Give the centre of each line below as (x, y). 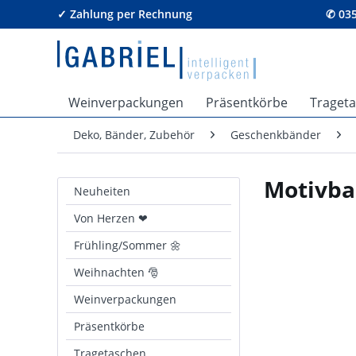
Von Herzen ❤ (111, 218)
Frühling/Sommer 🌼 (128, 245)
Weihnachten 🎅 (116, 272)
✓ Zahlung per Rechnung (125, 14)
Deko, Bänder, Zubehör (134, 135)
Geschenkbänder (276, 135)
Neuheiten (102, 191)
